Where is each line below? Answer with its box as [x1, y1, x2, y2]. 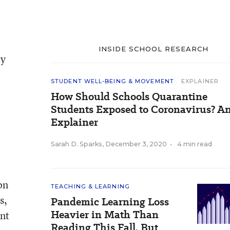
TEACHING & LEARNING [51, 183, 130, 190]
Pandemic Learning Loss [51, 195, 169, 209]
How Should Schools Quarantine [51, 89, 207, 104]
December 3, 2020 [105, 140, 167, 148]
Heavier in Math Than [51, 207, 159, 222]
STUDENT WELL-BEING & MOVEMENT [51, 78, 174, 85]
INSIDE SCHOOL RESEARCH [98, 45, 209, 53]
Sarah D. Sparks [51, 140, 102, 148]
